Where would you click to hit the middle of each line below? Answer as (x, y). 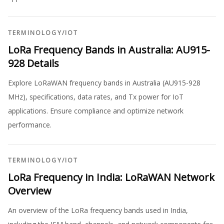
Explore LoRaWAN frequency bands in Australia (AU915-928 (104, 83)
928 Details (33, 63)
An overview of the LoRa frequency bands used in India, (98, 210)
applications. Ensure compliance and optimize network (96, 111)
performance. (30, 125)
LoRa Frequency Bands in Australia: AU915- (109, 50)
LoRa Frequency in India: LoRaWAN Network (111, 177)
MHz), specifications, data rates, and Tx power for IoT (96, 97)
